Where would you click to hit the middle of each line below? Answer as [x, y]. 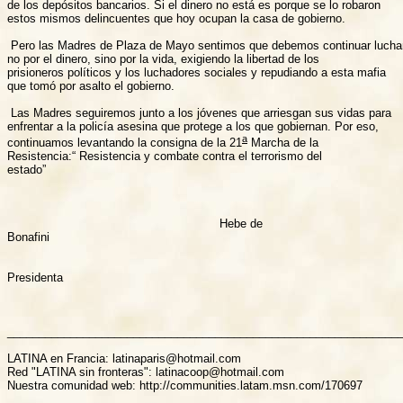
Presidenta [35, 278]
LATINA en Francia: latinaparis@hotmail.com [124, 359]
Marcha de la [283, 143]
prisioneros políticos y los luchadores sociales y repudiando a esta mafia [197, 72]
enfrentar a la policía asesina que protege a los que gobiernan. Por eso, [193, 126]
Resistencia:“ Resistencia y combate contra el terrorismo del [165, 157]
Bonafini [28, 237]
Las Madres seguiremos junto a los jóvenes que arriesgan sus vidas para [199, 112]
